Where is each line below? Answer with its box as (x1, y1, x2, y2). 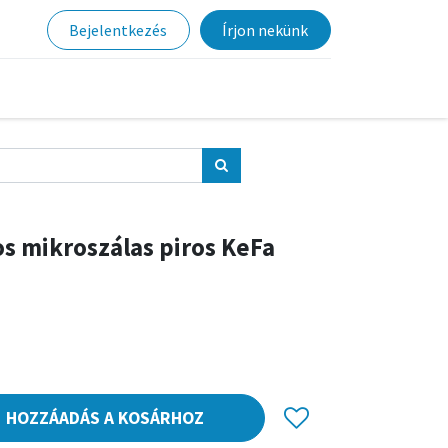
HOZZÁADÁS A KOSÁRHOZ (5, 406, 204, 429)
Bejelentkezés (69, 20, 168, 41)
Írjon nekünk (222, 20, 309, 41)
